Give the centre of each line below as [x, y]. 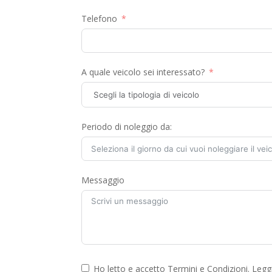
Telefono [100, 18]
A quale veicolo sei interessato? [143, 72]
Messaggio [103, 180]
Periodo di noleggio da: [127, 126]
